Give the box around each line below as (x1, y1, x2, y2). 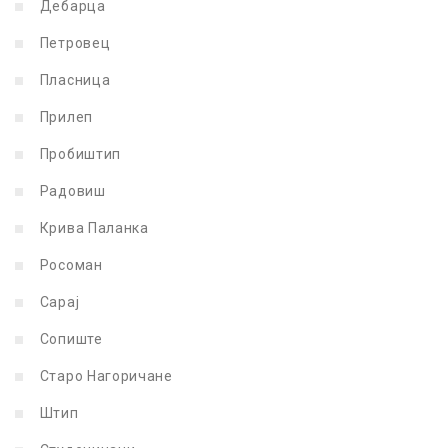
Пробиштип (36, 145, 121, 162)
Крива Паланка (36, 219, 149, 236)
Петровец (36, 34, 111, 51)
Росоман (36, 256, 103, 273)
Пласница (36, 71, 111, 88)
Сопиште (36, 330, 103, 347)
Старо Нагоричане (36, 367, 173, 384)
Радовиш (36, 182, 106, 199)
